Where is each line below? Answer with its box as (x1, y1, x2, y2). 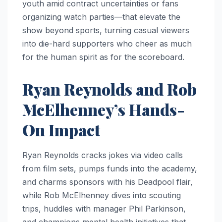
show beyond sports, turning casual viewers (22, 25, 189, 35)
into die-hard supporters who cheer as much (22, 38, 192, 49)
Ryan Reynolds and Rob (22, 78, 197, 100)
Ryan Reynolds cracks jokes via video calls (22, 150, 183, 160)
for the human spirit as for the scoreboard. (22, 52, 184, 62)
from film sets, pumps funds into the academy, (22, 163, 197, 173)
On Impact (22, 118, 100, 140)
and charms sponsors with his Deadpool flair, (22, 176, 193, 187)
